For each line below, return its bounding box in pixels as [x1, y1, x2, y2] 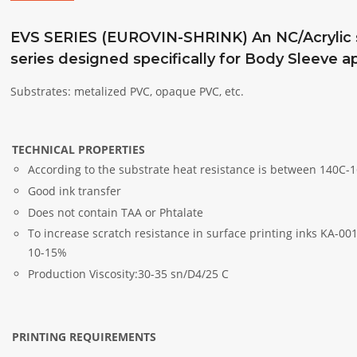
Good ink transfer [28, 183, 122, 199]
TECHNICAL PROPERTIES [12, 141, 146, 157]
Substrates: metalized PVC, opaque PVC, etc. [10, 83, 245, 99]
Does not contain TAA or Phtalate [28, 204, 204, 220]
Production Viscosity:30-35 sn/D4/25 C [28, 266, 229, 282]
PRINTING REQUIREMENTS [12, 328, 157, 344]
